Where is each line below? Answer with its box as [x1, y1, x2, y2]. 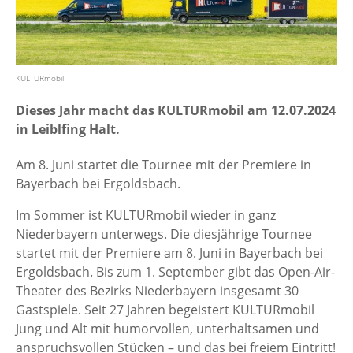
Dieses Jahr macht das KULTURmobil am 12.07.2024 [16, 101, 336, 119]
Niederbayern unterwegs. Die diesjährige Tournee [16, 225, 312, 243]
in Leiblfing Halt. [16, 120, 120, 138]
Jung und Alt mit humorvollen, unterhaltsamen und [16, 320, 319, 338]
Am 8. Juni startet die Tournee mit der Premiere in [16, 156, 311, 174]
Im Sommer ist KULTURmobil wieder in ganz [16, 206, 276, 225]
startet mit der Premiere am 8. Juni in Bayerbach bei [16, 244, 323, 262]
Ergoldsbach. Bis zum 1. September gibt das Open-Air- [16, 263, 335, 281]
